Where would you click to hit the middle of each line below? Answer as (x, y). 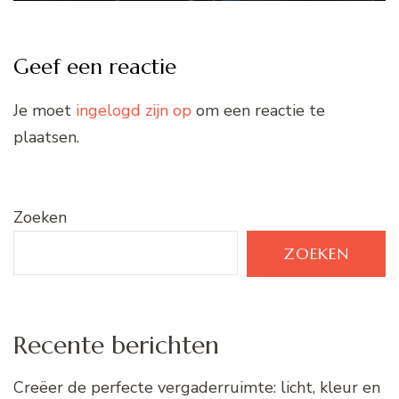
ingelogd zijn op (134, 110)
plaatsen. (46, 137)
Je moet (45, 110)
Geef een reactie (95, 66)
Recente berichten (116, 345)
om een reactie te (258, 110)
